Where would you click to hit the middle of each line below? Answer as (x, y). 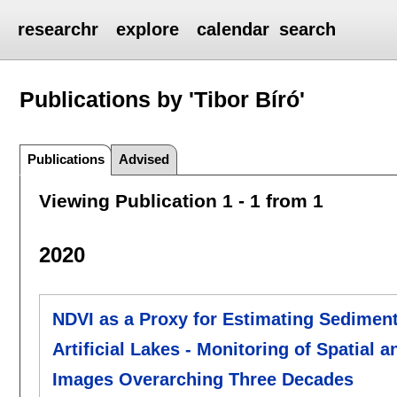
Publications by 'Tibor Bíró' (163, 99)
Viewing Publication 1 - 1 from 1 (181, 200)
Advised (144, 159)
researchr (58, 29)
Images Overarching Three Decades (202, 380)
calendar (234, 29)
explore (148, 29)
